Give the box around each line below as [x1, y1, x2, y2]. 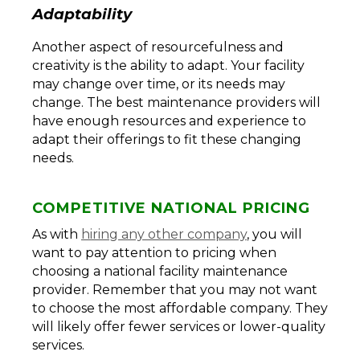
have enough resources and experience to [32, 113, 306, 129]
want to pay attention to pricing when [32, 245, 276, 261]
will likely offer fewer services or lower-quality [32, 319, 325, 335]
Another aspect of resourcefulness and [32, 39, 284, 55]
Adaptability [32, 4, 132, 23]
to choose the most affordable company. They [32, 301, 328, 317]
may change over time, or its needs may [32, 76, 285, 92]
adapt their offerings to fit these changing [32, 132, 301, 148]
